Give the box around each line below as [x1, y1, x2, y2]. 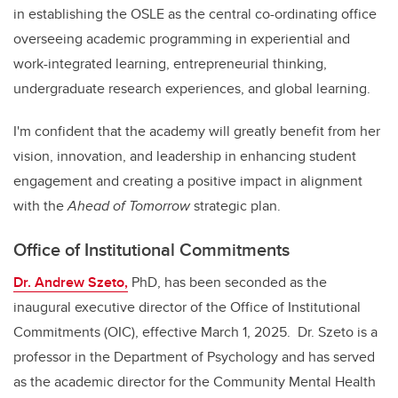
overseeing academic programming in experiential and [13, 28, 350, 49]
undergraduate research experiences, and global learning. [13, 77, 370, 99]
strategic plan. [190, 195, 287, 216]
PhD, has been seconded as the [128, 271, 327, 292]
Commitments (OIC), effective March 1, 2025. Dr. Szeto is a [13, 321, 378, 342]
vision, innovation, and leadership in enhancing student [13, 145, 356, 166]
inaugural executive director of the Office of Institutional [13, 296, 361, 317]
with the [13, 195, 68, 216]
